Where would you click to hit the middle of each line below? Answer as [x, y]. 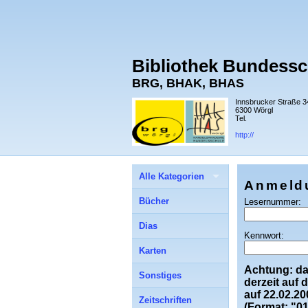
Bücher [154, 201]
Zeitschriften [165, 300]
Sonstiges [160, 275]
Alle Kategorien [172, 176]
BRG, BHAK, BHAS [188, 83]
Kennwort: [264, 235]
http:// [244, 135]
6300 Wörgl [254, 110]
